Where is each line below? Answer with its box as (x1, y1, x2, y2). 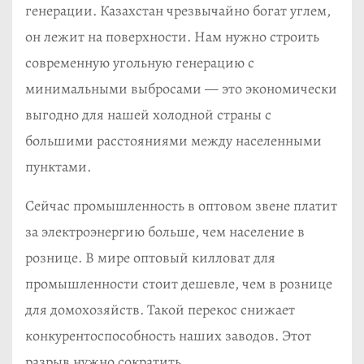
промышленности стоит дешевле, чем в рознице (25, 273, 332, 293)
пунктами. (25, 156, 91, 176)
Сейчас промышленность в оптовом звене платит (25, 195, 337, 215)
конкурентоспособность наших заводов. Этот (25, 325, 311, 345)
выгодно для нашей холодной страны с (25, 104, 271, 124)
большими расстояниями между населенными (25, 130, 322, 150)
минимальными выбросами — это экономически (25, 78, 337, 98)
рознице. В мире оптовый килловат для (25, 247, 275, 267)
